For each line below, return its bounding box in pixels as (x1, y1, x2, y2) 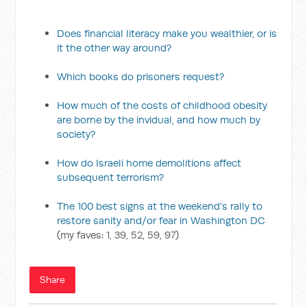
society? (57, 127, 96, 140)
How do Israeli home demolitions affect (57, 156, 242, 169)
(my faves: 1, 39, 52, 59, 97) (57, 228, 180, 241)
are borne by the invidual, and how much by (57, 113, 261, 126)
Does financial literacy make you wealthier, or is (57, 27, 278, 40)
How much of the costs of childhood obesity (57, 99, 268, 112)
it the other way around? (57, 41, 172, 54)
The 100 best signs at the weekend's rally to (57, 199, 263, 212)
